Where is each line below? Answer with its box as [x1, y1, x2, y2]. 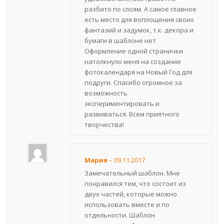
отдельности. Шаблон [84, 210, 155, 219]
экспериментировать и [84, 98, 159, 108]
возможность [84, 88, 127, 97]
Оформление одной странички [84, 46, 183, 55]
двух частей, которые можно [84, 189, 177, 198]
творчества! [84, 119, 124, 129]
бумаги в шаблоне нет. [84, 35, 157, 45]
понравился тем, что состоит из [84, 178, 186, 188]
